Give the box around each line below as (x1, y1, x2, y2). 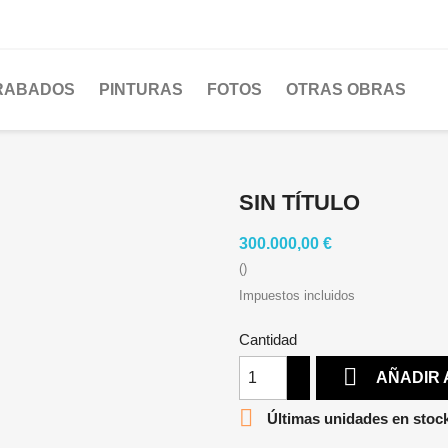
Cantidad (239, 331, 297, 348)
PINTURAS (99, 81, 183, 98)
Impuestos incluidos (239, 288, 355, 303)
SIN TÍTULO (239, 190, 360, 215)
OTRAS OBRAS (286, 81, 406, 98)
